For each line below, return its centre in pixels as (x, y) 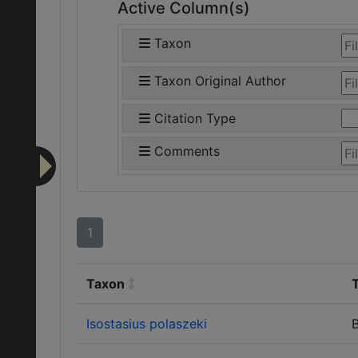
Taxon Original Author (220, 81)
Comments (187, 151)
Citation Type (195, 118)
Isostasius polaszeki (147, 324)
